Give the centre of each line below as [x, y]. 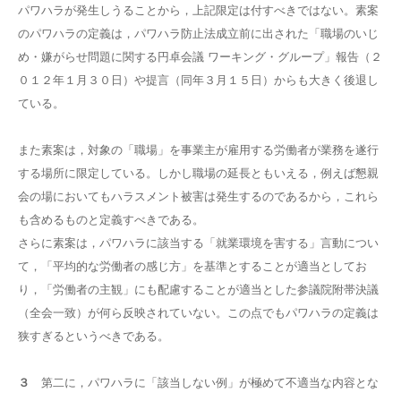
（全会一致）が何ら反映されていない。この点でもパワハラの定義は [198, 313]
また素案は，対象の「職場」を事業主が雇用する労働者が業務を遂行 [198, 150]
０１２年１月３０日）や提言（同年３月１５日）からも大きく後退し [198, 80]
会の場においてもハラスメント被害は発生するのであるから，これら [198, 196]
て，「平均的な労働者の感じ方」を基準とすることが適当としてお [192, 266]
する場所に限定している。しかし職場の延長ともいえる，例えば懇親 [198, 173]
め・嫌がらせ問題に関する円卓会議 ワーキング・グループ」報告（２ [200, 57]
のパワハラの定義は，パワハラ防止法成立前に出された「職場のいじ [198, 34]
